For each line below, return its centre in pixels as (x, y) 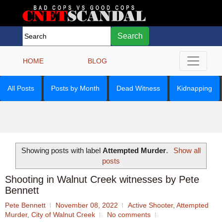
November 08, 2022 (87, 205)
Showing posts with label (62, 150)
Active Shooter (150, 205)
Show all (187, 150)
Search (130, 36)
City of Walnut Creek (63, 215)
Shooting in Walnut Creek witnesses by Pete (102, 180)
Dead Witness (138, 88)
